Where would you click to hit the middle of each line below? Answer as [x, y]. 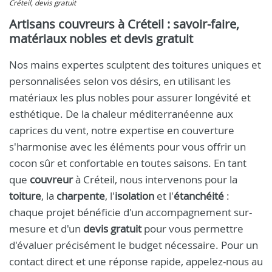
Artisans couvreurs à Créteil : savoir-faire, [124, 24]
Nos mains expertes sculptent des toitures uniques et [135, 65]
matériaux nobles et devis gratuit [101, 39]
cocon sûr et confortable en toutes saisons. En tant [128, 163]
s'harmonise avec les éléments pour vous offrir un [127, 147]
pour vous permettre [192, 229]
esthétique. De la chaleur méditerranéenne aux [121, 114]
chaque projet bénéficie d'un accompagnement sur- [131, 212]
